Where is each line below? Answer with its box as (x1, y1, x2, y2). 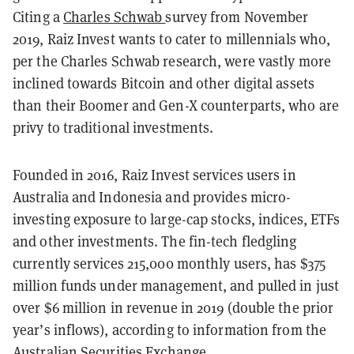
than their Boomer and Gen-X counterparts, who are (13, 96, 339, 115)
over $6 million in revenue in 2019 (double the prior (13, 298, 334, 317)
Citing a (13, 7, 63, 26)
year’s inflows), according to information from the (13, 320, 327, 339)
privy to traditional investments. (13, 118, 214, 137)
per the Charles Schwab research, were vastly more (13, 51, 331, 70)
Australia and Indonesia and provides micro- (13, 187, 292, 206)
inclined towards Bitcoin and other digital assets (13, 73, 314, 92)
